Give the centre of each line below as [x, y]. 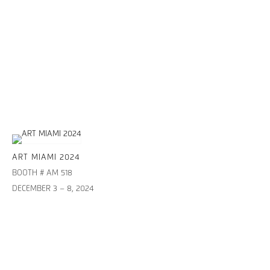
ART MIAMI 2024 [46, 158]
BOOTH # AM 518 [42, 174]
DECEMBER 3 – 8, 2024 [53, 189]
